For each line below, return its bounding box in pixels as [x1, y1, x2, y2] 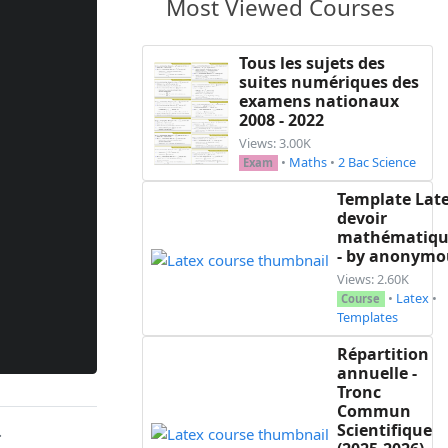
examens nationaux [239, 90, 399, 113]
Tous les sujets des [239, 52, 385, 75]
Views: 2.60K [337, 270, 409, 289]
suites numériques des [239, 71, 419, 94]
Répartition [337, 343, 429, 366]
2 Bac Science [337, 153, 416, 172]
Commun [337, 400, 411, 423]
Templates [337, 308, 398, 327]
